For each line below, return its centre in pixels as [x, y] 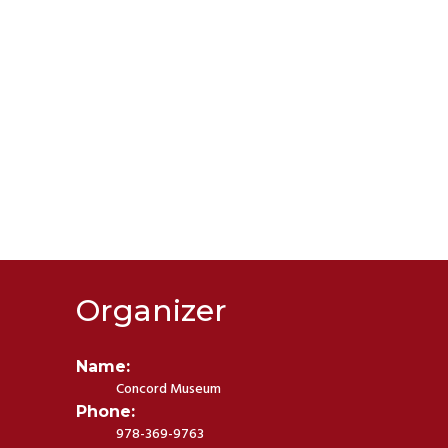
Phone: [106, 411]
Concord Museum [169, 389]
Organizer [152, 310]
